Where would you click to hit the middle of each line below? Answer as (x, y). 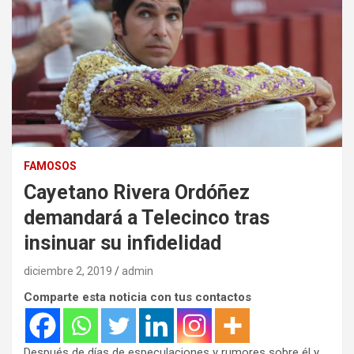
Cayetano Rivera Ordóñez (137, 193)
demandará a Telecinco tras (147, 218)
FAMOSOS (50, 166)
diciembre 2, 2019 (68, 271)
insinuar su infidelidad (122, 243)
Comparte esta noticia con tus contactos (137, 298)
